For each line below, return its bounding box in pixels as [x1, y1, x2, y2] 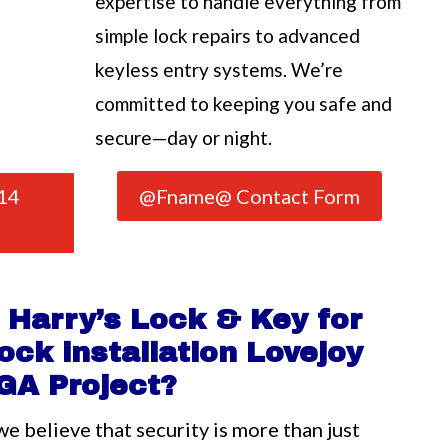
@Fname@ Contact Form [139, 183, 361, 208]
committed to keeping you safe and [95, 91, 393, 115]
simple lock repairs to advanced [95, 23, 361, 47]
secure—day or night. [95, 125, 273, 149]
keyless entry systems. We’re [95, 57, 344, 81]
